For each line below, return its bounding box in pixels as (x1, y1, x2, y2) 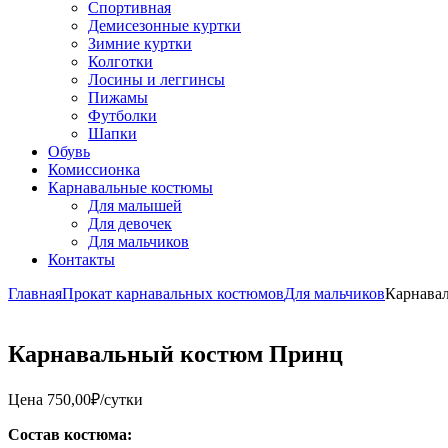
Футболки (88, 107, 157, 124)
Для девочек (88, 215, 172, 232)
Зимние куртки (88, 35, 192, 52)
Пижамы (88, 89, 148, 106)
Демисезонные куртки (88, 17, 241, 34)
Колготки (88, 53, 153, 70)
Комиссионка (48, 161, 140, 178)
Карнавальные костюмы (48, 179, 213, 196)
